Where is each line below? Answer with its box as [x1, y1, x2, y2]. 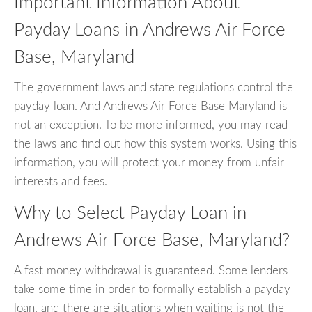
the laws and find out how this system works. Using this [14, 137, 297, 150]
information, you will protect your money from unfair [14, 156, 284, 169]
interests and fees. [14, 175, 107, 187]
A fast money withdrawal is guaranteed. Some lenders [14, 265, 288, 277]
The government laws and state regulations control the [14, 81, 293, 93]
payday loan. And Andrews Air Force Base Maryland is [14, 100, 287, 112]
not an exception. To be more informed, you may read [14, 118, 288, 131]
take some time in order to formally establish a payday [14, 283, 290, 296]
